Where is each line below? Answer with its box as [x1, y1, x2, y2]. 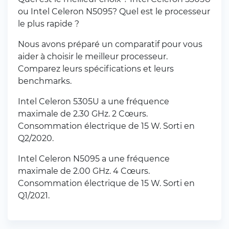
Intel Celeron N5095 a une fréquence [18, 154, 170, 164]
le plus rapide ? [18, 19, 79, 29]
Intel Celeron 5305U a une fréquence [18, 97, 169, 106]
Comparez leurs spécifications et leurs [18, 64, 174, 74]
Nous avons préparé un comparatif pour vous [18, 39, 202, 49]
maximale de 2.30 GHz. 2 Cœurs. [18, 109, 148, 119]
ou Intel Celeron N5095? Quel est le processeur [18, 7, 210, 16]
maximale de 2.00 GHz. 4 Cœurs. [18, 166, 150, 176]
